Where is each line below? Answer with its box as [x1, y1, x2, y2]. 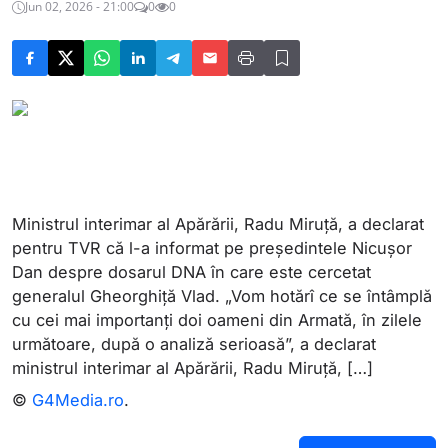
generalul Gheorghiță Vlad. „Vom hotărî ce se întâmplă [12, 286, 432, 306]
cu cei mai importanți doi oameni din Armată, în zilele [12, 310, 422, 330]
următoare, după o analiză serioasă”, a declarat [12, 334, 376, 354]
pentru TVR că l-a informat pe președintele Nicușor [12, 238, 412, 258]
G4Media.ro [32, 390, 124, 410]
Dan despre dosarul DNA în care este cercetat [12, 262, 371, 282]
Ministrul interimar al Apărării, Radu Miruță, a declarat [12, 214, 424, 234]
